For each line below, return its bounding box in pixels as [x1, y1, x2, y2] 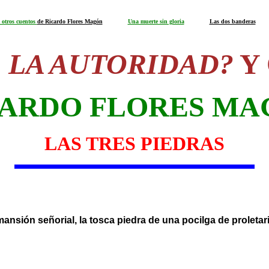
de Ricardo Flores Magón [37, 18, 103, 25]
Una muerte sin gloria [127, 18, 184, 25]
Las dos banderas [209, 18, 256, 25]
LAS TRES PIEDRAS [44, 133, 225, 154]
